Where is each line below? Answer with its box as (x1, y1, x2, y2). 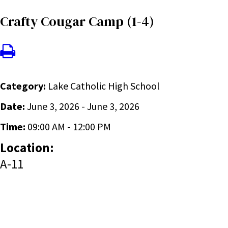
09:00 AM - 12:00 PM (27, 120, 111, 133)
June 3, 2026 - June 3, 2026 (27, 100, 139, 112)
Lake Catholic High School (48, 79, 160, 92)
